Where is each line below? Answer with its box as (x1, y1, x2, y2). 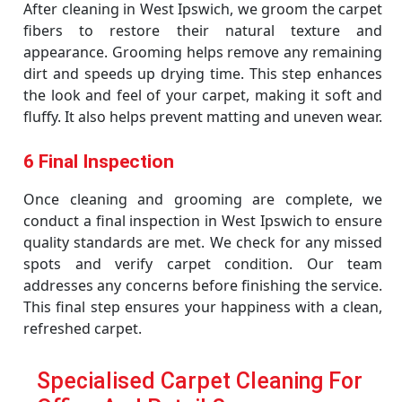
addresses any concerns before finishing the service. (23, 275, 382, 295)
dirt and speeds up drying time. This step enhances (23, 64, 382, 83)
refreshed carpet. (23, 319, 142, 338)
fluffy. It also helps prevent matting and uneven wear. (23, 107, 382, 127)
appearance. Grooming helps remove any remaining (23, 42, 382, 62)
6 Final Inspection (23, 151, 174, 172)
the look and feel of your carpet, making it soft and (23, 85, 382, 105)
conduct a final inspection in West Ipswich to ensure (23, 211, 382, 231)
